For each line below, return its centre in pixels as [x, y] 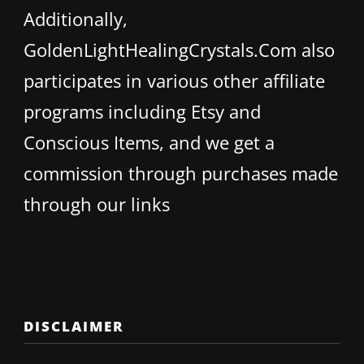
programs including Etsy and [142, 112]
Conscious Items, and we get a [149, 143]
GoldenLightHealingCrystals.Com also [179, 50]
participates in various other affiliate [174, 81]
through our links [97, 204]
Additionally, [76, 19]
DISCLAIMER [74, 327]
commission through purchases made [181, 173]
